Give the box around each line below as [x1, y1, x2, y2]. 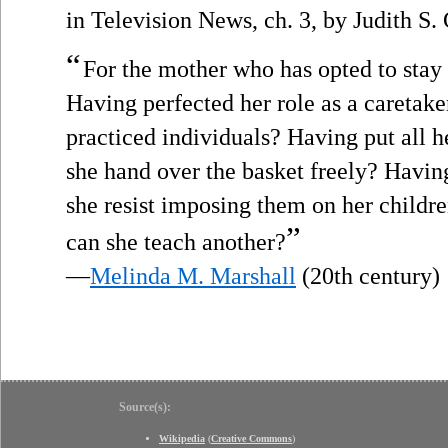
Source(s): [119, 399, 171, 414]
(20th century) [296, 262, 440, 289]
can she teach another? [66, 228, 286, 255]
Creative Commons [211, 432, 292, 444]
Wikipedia [159, 432, 205, 444]
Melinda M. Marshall [90, 262, 296, 289]
